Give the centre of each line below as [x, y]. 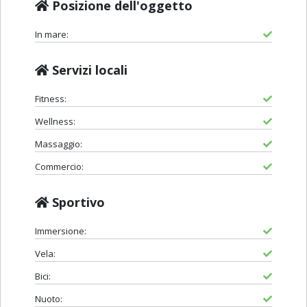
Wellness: [55, 122]
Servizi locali [88, 70]
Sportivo [77, 202]
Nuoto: [49, 299]
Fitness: [51, 99]
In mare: [52, 35]
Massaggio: [59, 144]
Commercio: [59, 167]
